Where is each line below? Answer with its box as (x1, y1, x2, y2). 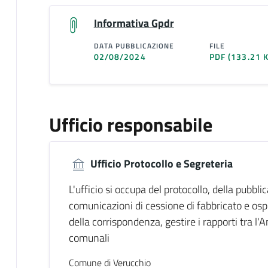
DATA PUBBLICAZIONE (93, 39, 175, 51)
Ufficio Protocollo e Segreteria (87, 155, 233, 172)
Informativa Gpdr (93, 14, 174, 31)
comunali (68, 230, 109, 246)
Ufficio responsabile (48, 109, 212, 139)
